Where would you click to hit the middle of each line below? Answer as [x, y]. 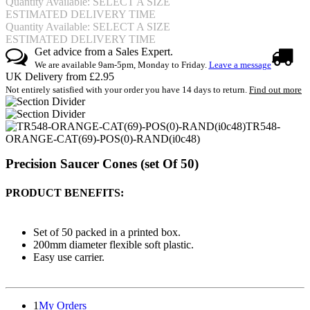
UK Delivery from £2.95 [60, 77]
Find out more [275, 90]
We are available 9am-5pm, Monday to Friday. [121, 65]
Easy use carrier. [69, 257]
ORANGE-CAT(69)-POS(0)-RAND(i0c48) [103, 139]
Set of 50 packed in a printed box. [108, 232]
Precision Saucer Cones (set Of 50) [102, 164]
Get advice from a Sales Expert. [103, 52]
